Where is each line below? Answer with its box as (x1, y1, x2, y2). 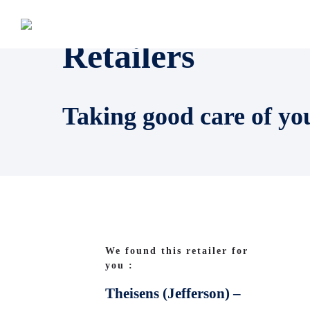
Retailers (62, 37, 194, 75)
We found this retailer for (105, 246, 248, 256)
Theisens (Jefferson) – (105, 285, 241, 302)
